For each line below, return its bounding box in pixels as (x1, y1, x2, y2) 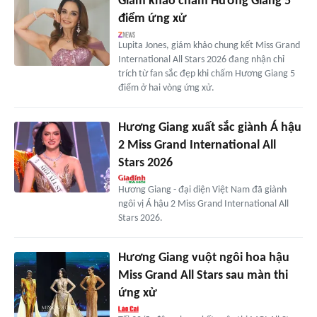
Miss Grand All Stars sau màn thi (117, 268, 288, 282)
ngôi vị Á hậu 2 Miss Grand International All (117, 198, 289, 209)
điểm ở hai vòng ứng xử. (117, 82, 214, 93)
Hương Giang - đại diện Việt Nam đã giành (117, 184, 287, 195)
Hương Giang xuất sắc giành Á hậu (117, 120, 301, 134)
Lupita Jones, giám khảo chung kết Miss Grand (117, 40, 300, 51)
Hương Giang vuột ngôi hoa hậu (117, 250, 289, 265)
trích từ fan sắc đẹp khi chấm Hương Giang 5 (117, 68, 295, 79)
